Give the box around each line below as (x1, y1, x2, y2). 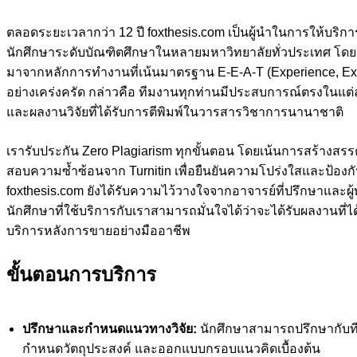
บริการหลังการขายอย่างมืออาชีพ (6, 223, 190, 237)
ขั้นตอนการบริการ (6, 263, 156, 285)
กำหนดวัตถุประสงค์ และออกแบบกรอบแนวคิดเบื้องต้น (22, 341, 320, 355)
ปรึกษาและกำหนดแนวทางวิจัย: (22, 321, 197, 335)
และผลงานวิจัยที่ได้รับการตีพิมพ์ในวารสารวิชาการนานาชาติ (6, 104, 343, 119)
